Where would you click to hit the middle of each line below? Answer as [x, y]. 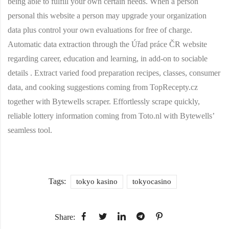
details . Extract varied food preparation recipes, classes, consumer [114, 73]
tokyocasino [152, 182]
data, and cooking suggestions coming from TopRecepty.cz [103, 87]
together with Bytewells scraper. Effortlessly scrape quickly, [104, 102]
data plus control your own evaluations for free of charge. [100, 30]
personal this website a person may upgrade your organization [107, 16]
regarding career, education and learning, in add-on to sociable [108, 59]
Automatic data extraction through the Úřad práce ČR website [107, 44]
